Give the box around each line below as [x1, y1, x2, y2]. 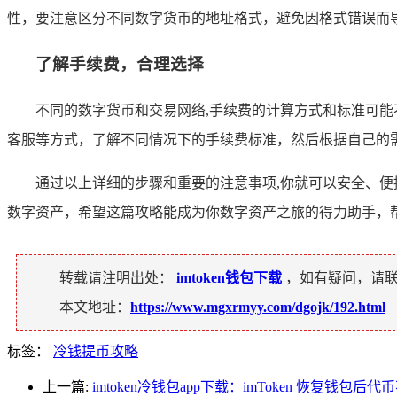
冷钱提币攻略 [53, 343, 138, 359]
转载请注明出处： [59, 269, 173, 285]
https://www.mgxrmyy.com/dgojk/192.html [130, 299, 385, 315]
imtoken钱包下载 [176, 269, 282, 285]
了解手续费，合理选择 [35, 55, 204, 74]
